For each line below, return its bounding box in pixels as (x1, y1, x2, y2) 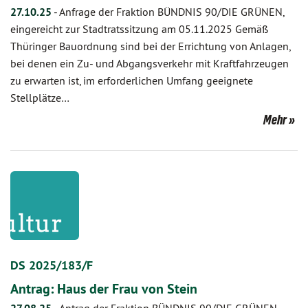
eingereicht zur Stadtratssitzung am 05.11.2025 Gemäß (10, 22, 268, 36)
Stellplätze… (10, 91, 69, 104)
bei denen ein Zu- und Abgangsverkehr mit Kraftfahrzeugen (10, 56, 289, 70)
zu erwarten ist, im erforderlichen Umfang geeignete (10, 74, 253, 87)
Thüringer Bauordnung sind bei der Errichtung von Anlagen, (10, 39, 290, 53)
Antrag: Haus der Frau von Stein (10, 280, 197, 298)
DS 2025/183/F (10, 257, 93, 273)
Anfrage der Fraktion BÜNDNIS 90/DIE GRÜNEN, (59, 5, 284, 19)
